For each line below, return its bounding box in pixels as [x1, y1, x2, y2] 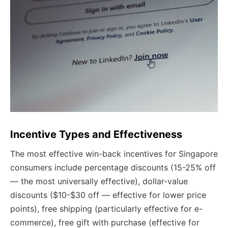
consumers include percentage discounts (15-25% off [10, 162, 216, 173]
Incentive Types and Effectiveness [10, 128, 182, 141]
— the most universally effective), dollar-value [10, 176, 188, 187]
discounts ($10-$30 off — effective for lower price [10, 190, 206, 201]
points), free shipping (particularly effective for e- [10, 204, 203, 214]
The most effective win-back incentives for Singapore [10, 149, 218, 159]
